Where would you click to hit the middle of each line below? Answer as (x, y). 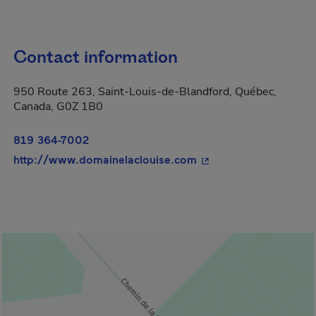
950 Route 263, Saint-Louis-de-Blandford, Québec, (145, 92)
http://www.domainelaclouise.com (105, 159)
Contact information (96, 58)
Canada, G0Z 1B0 (58, 107)
